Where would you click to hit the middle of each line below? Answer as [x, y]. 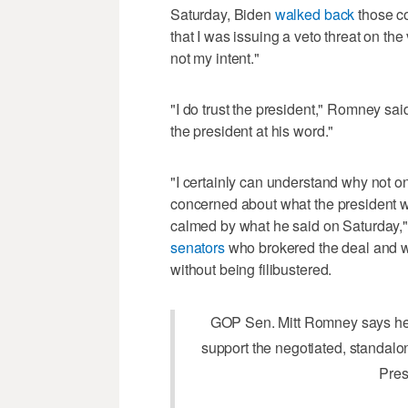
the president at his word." [252, 130]
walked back [315, 14]
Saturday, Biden [223, 14]
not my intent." [215, 57]
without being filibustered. [251, 269]
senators [198, 247]
